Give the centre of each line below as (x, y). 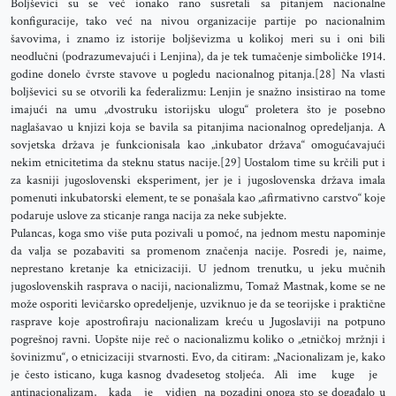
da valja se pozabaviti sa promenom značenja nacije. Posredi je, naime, (198, 251)
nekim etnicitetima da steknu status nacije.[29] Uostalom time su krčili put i (198, 163)
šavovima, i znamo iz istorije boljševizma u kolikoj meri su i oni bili (198, 39)
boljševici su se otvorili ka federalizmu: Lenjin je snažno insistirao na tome (198, 92)
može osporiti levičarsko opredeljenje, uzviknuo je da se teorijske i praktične (198, 304)
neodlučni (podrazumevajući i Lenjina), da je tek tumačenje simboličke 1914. (198, 57)
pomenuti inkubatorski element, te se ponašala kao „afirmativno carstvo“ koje (198, 198)
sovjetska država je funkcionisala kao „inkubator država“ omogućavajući (198, 145)
